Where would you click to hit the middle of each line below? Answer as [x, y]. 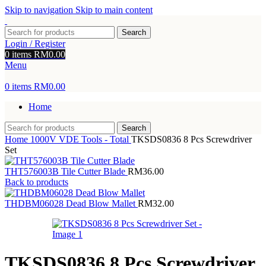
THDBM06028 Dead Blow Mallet [71, 203]
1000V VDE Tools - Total [81, 139]
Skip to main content [114, 10]
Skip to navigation [40, 10]
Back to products [37, 182]
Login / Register [35, 44]
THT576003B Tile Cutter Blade [66, 171]
